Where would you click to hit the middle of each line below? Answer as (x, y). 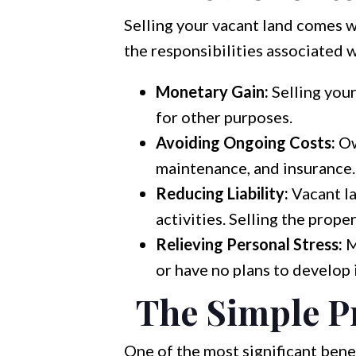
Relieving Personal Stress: (249, 244)
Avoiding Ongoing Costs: (245, 142)
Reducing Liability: (222, 193)
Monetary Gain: (212, 91)
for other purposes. (224, 117)
